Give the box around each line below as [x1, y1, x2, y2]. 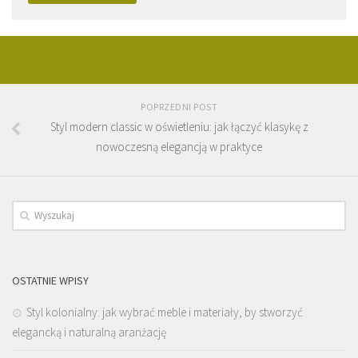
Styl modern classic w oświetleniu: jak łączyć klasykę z [50, 119, 308, 135]
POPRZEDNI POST [141, 101, 217, 113]
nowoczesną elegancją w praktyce [96, 139, 262, 155]
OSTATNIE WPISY [12, 273, 89, 288]
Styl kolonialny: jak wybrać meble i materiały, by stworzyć [26, 304, 303, 320]
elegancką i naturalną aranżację [12, 324, 166, 340]
